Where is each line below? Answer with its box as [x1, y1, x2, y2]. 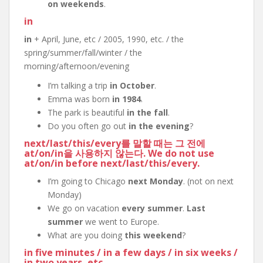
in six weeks [174, 246, 231, 259]
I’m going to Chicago [48, 176, 128, 187]
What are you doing [48, 230, 124, 241]
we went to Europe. [83, 216, 159, 227]
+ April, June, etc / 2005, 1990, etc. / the [32, 33, 184, 45]
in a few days [103, 246, 166, 259]
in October [110, 80, 154, 91]
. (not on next [183, 176, 234, 187]
